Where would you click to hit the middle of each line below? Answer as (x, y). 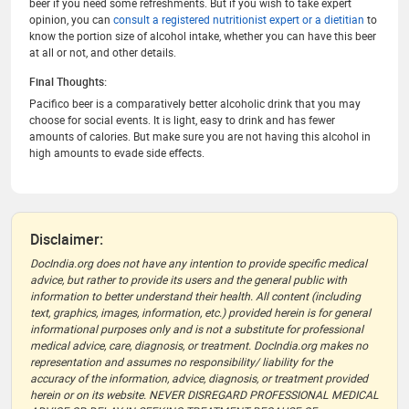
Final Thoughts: (68, 81)
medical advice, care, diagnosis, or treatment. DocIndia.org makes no (199, 346)
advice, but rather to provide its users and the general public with (189, 280)
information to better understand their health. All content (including (195, 296)
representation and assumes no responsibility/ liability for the (181, 362)
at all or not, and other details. (103, 52)
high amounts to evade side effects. (117, 152)
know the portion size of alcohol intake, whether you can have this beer (203, 36)
